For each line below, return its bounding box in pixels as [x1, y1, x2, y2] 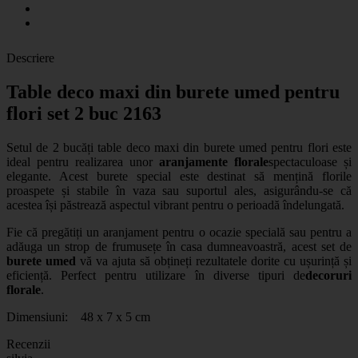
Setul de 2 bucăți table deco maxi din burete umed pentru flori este [6, 140, 352, 154]
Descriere [6, 50, 54, 65]
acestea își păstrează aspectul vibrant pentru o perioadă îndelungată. [6, 197, 344, 212]
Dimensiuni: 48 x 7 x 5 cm [6, 309, 150, 324]
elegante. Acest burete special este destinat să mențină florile [6, 169, 352, 183]
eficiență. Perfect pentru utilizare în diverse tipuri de [6, 268, 305, 282]
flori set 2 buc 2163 [6, 102, 161, 124]
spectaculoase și [268, 154, 352, 169]
